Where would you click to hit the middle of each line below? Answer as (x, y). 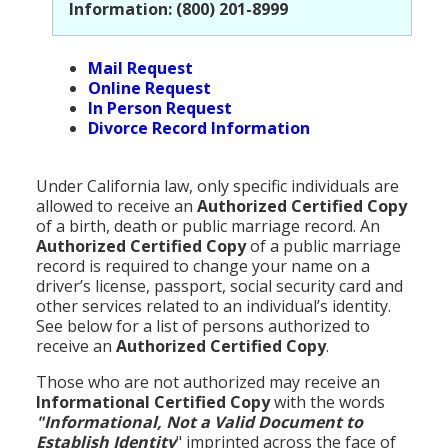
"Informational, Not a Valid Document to (199, 421)
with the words (327, 401)
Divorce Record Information (199, 127)
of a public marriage (323, 245)
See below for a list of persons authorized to (203, 325)
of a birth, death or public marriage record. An (208, 225)
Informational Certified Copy (153, 401)
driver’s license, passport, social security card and (219, 285)
